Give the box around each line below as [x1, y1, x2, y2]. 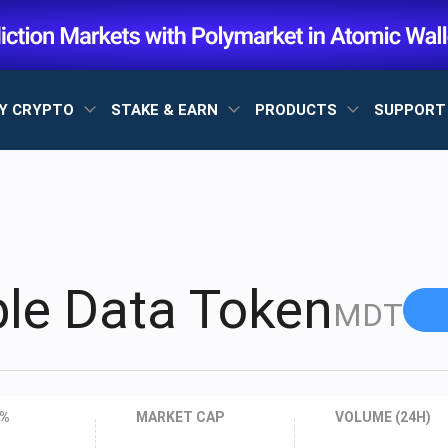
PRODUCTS [255, 100, 341, 119]
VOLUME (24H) [334, 409, 431, 425]
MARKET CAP [136, 409, 225, 425]
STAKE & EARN [111, 100, 222, 119]
